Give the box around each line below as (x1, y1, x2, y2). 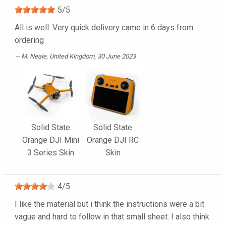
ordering (15, 35, 44, 45)
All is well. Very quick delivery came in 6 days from (15, 23, 193, 33)
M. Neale (21, 52, 46, 61)
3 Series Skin (27, 148, 74, 158)
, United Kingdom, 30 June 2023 (46, 52, 136, 61)
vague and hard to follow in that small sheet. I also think (15, 212, 209, 222)
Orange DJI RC (87, 135, 139, 145)
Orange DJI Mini (22, 135, 79, 145)
